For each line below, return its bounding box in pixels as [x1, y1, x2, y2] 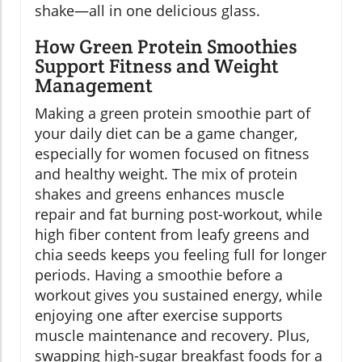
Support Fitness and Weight [35, 53, 279, 78]
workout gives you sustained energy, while [35, 284, 322, 305]
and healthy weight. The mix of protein [35, 163, 297, 183]
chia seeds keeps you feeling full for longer [35, 244, 326, 264]
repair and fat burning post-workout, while [35, 204, 322, 224]
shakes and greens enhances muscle [35, 183, 284, 204]
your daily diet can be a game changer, [35, 123, 297, 143]
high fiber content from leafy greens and [35, 224, 309, 244]
